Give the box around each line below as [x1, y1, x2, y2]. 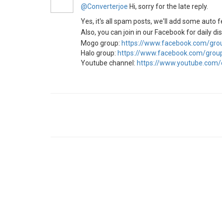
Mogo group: [81, 39, 121, 47]
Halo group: [81, 49, 117, 57]
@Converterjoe [81, 2, 128, 10]
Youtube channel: [81, 58, 137, 67]
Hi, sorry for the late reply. [128, 2, 208, 10]
